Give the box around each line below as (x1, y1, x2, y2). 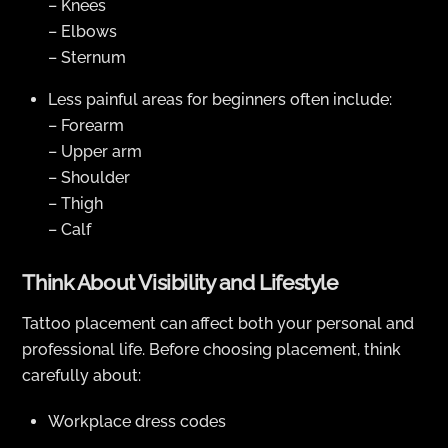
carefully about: (22, 365, 142, 385)
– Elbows (48, 21, 117, 41)
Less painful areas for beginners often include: (48, 89, 392, 109)
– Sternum (48, 47, 126, 67)
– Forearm (48, 115, 124, 135)
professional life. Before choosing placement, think (22, 339, 402, 359)
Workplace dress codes (48, 412, 226, 432)
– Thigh (48, 193, 103, 213)
